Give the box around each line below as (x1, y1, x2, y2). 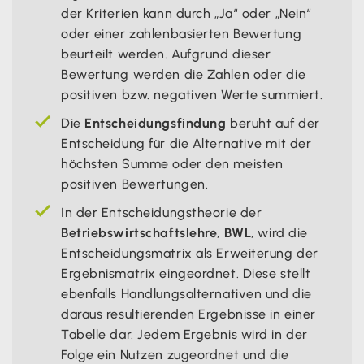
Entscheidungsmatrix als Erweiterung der (61, 245, 318, 261)
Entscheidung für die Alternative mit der (61, 135, 312, 151)
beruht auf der (226, 115, 320, 131)
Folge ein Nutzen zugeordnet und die (61, 346, 289, 362)
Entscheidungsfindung (84, 115, 227, 131)
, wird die (251, 224, 308, 240)
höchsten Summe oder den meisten (61, 155, 284, 171)
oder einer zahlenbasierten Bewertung (61, 25, 302, 41)
